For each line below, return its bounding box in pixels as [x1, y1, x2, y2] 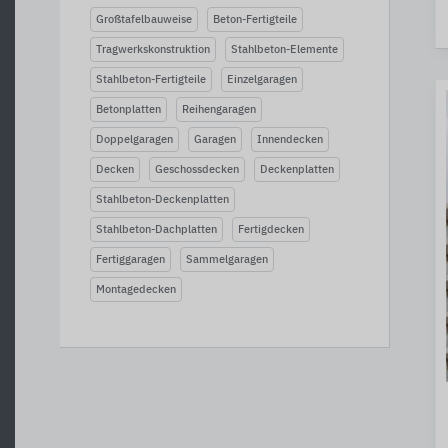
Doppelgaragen [96, 134, 173, 145]
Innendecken [257, 134, 323, 145]
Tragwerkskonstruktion [96, 44, 210, 55]
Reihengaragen [182, 104, 256, 115]
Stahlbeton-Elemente [231, 44, 338, 55]
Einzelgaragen [227, 74, 297, 85]
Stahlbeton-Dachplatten [96, 224, 217, 235]
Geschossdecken [155, 164, 239, 175]
